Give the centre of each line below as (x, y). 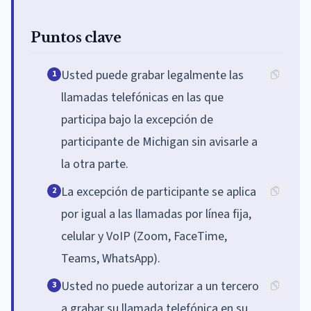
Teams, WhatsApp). (111, 258)
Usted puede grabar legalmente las (152, 75)
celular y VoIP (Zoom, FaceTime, (144, 236)
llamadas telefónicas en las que (142, 97)
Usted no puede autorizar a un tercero (160, 286)
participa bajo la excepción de (137, 119)
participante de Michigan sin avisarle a (159, 142)
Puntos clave (76, 37)
